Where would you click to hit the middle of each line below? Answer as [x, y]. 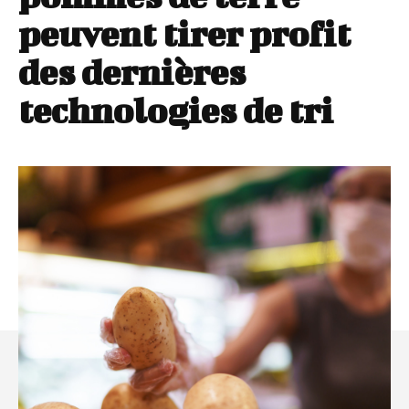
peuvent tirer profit [184, 34]
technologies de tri [176, 111]
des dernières [132, 73]
